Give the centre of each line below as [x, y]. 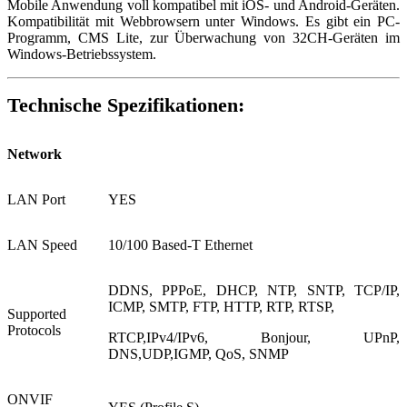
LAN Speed [42, 244]
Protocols [34, 330]
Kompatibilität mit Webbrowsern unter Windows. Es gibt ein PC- [203, 21]
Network [35, 154]
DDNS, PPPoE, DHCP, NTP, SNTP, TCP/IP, [254, 290]
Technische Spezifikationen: [126, 104]
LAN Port [36, 199]
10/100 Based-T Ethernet [180, 244]
